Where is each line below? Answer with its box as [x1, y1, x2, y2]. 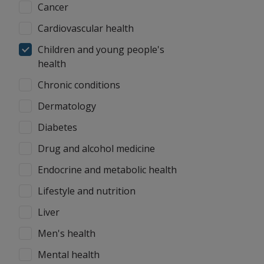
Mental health [38, 248, 100, 261]
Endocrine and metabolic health [38, 163, 177, 176]
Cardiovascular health [38, 22, 134, 35]
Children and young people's [38, 43, 164, 56]
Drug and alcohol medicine [38, 142, 155, 155]
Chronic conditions [38, 78, 120, 91]
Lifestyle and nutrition [38, 184, 136, 197]
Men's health [38, 227, 95, 240]
